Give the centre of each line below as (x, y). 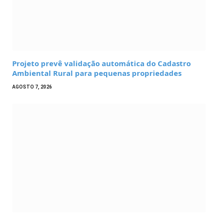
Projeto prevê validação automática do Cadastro (101, 63)
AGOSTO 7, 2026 (32, 87)
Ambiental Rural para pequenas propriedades (97, 73)
